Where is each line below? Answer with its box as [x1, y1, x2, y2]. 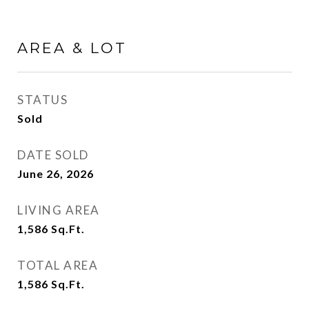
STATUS [17, 92, 68, 107]
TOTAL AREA [17, 258, 98, 272]
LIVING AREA [17, 203, 100, 217]
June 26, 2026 [17, 167, 94, 180]
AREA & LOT [17, 39, 127, 57]
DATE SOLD [17, 148, 89, 162]
